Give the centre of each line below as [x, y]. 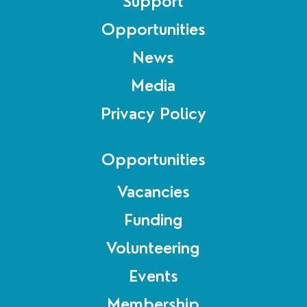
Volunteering [153, 248]
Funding [153, 220]
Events [153, 276]
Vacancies [153, 192]
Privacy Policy [153, 113]
